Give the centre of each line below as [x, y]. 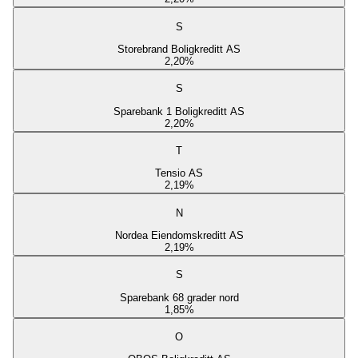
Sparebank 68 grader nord [179, 297]
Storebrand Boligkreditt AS [179, 50]
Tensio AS [179, 173]
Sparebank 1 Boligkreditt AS [179, 111]
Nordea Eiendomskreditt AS [179, 236]
